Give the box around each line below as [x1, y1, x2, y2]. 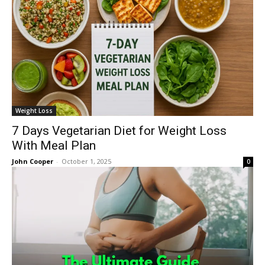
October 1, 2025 [62, 157, 111, 166]
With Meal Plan [12, 138, 96, 153]
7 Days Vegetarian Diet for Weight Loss [12, 124, 227, 138]
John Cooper [12, 157, 53, 166]
